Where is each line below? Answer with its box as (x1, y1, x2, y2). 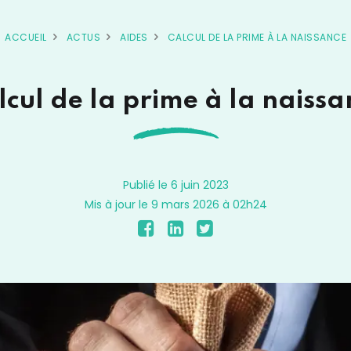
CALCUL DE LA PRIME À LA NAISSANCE (167, 31, 346, 44)
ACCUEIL (5, 31, 47, 44)
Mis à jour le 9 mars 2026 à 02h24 (84, 197, 267, 212)
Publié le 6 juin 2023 (122, 177, 229, 193)
